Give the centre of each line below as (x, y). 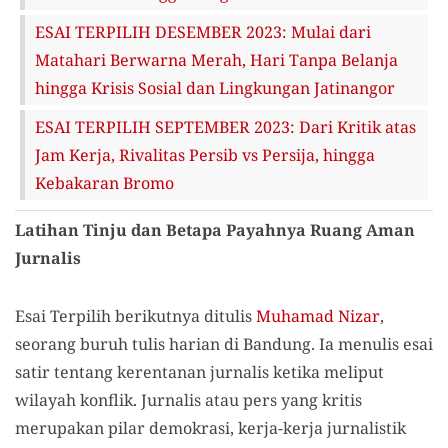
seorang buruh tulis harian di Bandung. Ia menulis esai (224, 344)
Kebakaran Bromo (104, 183)
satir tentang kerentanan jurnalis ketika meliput (199, 372)
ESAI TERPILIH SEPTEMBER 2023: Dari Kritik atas (225, 127)
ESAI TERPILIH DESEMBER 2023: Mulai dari (203, 32)
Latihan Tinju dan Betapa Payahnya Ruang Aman (215, 230)
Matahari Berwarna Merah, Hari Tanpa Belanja (216, 60)
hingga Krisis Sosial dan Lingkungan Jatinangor (215, 88)
